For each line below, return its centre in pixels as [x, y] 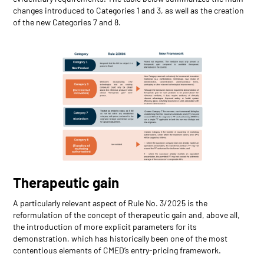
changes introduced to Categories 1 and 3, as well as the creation [129, 10]
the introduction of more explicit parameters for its [105, 226]
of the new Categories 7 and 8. [67, 22]
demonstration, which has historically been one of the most [121, 238]
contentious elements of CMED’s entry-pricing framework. [117, 250]
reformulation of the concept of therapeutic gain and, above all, [127, 214]
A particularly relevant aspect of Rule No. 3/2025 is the [110, 203]
